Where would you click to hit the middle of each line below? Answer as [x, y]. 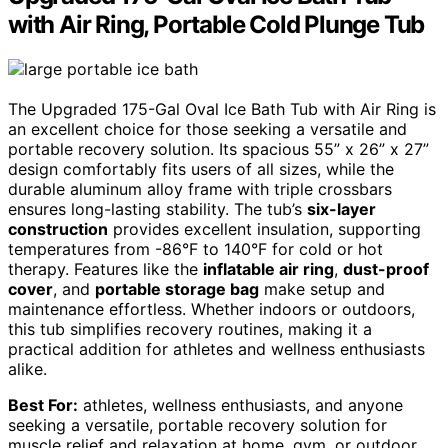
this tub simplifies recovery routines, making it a [190, 328]
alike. [27, 368]
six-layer [341, 208]
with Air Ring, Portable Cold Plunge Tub [216, 24]
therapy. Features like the [105, 268]
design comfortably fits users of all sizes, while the [201, 168]
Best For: [43, 404]
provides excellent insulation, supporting [264, 228]
